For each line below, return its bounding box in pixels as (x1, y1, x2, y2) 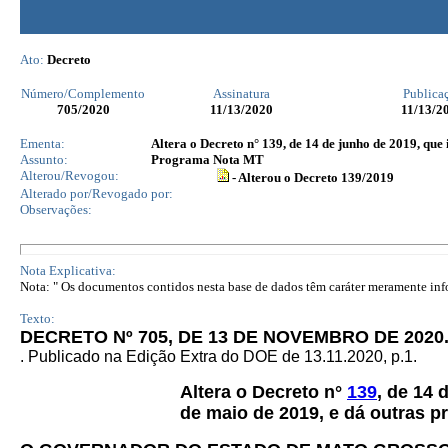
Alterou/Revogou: (20, 168, 119, 183)
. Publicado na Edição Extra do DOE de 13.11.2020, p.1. (20, 348, 417, 365)
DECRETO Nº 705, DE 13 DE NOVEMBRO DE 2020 (20, 327, 444, 347)
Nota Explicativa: (20, 263, 116, 278)
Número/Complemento (21, 86, 145, 101)
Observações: (20, 202, 92, 217)
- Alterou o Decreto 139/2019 (229, 170, 394, 185)
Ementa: (20, 136, 65, 151)
